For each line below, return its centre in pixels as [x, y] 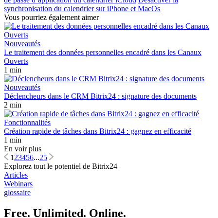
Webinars [18, 183]
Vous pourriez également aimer [51, 17]
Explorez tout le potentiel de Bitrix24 [61, 166]
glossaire [17, 192]
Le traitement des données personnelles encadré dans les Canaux [103, 52]
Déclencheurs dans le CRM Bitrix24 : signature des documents [100, 96]
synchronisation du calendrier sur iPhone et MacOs [82, 8]
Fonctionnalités [27, 122]
